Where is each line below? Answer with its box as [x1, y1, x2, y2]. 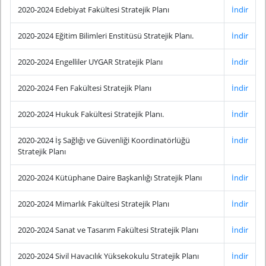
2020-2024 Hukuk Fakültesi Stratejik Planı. [18, 109, 164, 120]
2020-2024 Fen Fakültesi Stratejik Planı [18, 83, 151, 94]
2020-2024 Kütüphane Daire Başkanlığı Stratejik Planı [18, 172, 202, 183]
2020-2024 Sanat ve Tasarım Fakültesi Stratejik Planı [18, 224, 198, 236]
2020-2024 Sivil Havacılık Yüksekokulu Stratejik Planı [18, 251, 199, 262]
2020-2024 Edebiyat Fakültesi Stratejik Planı [18, 4, 169, 15]
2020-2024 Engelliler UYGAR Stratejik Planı [18, 56, 163, 68]
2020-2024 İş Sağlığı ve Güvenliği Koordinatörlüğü [18, 135, 190, 146]
